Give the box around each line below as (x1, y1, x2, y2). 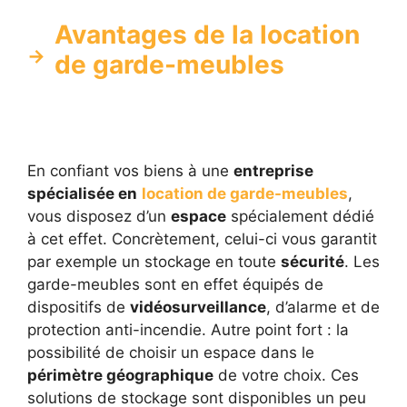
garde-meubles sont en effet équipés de (27, 274, 323, 293)
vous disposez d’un (27, 206, 171, 225)
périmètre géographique (27, 365, 213, 384)
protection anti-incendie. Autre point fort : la (27, 320, 349, 339)
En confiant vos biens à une (27, 161, 233, 180)
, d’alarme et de (266, 297, 380, 316)
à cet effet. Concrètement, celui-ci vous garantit (27, 229, 377, 248)
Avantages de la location (55, 19, 360, 51)
